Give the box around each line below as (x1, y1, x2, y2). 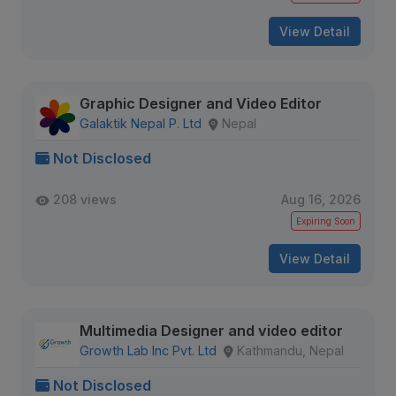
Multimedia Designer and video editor (80, 322, 343, 339)
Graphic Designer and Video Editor (80, 95, 322, 112)
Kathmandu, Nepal (237, 343, 344, 358)
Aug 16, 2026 (281, 192, 361, 207)
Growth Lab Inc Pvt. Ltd (80, 343, 217, 358)
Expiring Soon (296, 216, 355, 226)
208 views (53, 192, 117, 207)
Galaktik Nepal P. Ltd (80, 116, 202, 131)
